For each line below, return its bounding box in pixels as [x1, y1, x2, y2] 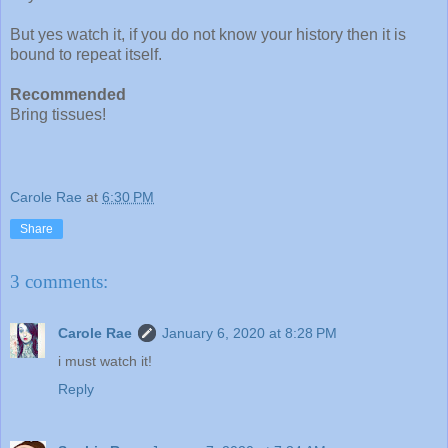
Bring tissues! [10, 105, 106, 123]
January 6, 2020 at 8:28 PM [162, 325, 337, 342]
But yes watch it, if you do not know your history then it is [10, 25, 406, 43]
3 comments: [10, 270, 108, 292]
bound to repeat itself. [10, 45, 162, 63]
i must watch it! [58, 353, 152, 370]
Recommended [10, 85, 126, 103]
